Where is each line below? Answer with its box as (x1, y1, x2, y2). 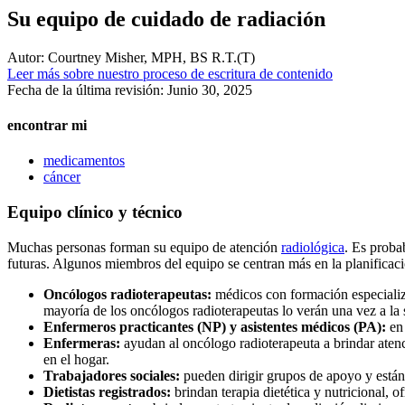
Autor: (7, 49, 44, 65)
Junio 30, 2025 (167, 81, 252, 98)
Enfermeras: (43, 334, 124, 351)
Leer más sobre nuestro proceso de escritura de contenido (7, 65, 333, 81)
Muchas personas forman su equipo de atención (7, 239, 281, 255)
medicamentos (43, 153, 125, 169)
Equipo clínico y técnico (7, 202, 183, 222)
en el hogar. (43, 351, 109, 367)
